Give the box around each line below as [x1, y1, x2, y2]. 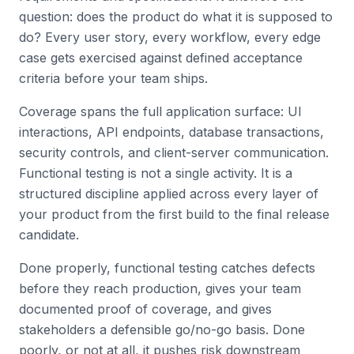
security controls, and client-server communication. [19, 145, 329, 160]
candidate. [19, 227, 79, 243]
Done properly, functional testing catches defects [19, 260, 315, 276]
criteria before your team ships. [19, 70, 208, 86]
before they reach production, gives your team [19, 281, 301, 296]
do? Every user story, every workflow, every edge [19, 29, 321, 45]
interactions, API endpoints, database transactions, [19, 124, 324, 140]
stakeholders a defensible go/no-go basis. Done [19, 322, 305, 337]
